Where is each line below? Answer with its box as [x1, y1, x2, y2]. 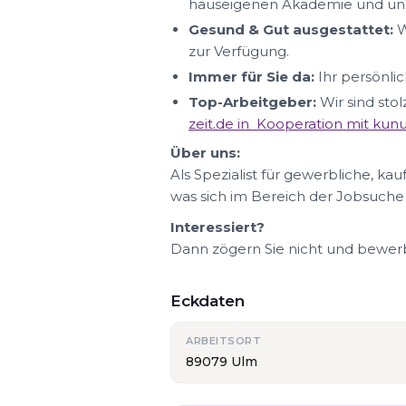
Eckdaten [170, 291, 245, 310]
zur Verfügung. [188, 42, 289, 60]
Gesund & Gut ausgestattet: [188, 20, 393, 38]
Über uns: [170, 143, 240, 161]
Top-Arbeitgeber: [188, 92, 316, 111]
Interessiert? [170, 217, 265, 236]
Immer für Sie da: [188, 67, 314, 85]
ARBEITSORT [186, 333, 261, 347]
